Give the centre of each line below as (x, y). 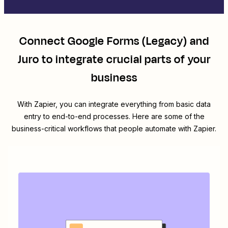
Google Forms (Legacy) (127, 41)
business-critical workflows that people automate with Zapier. (114, 129)
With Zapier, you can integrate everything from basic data (114, 104)
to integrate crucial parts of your (125, 60)
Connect (43, 41)
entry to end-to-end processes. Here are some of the (114, 117)
